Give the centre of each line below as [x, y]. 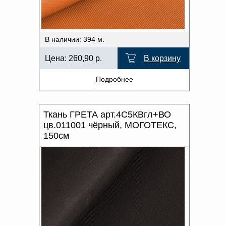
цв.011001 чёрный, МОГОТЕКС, [110, 125]
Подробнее [114, 79]
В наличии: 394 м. [75, 39]
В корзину [162, 58]
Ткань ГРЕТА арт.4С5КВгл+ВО [107, 115]
